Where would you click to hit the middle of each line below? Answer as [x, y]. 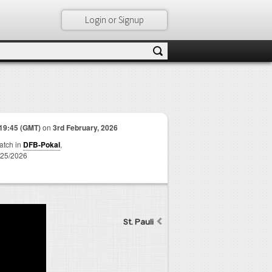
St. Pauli [138, 222]
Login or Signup [114, 20]
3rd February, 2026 [85, 127]
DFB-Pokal [42, 144]
